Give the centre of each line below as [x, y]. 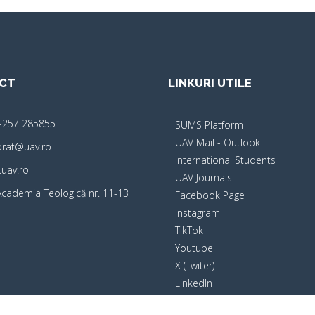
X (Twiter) [195, 265]
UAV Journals [204, 178]
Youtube [194, 248]
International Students [225, 160]
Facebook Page [210, 195]
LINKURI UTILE [210, 83]
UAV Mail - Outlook [218, 142]
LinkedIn [194, 283]
